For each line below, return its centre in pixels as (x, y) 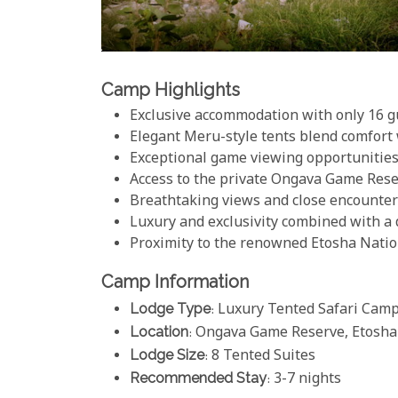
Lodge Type (170, 309)
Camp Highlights (171, 89)
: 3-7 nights (304, 380)
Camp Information (175, 281)
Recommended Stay (198, 378)
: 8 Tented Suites (260, 357)
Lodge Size (167, 355)
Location (159, 332)
